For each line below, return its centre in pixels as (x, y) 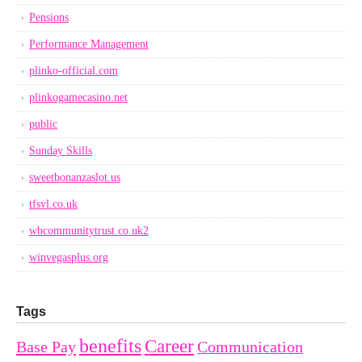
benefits (110, 346)
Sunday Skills (61, 151)
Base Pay (46, 347)
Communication (250, 347)
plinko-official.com (74, 71)
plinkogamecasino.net (78, 97)
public (43, 124)
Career (169, 346)
